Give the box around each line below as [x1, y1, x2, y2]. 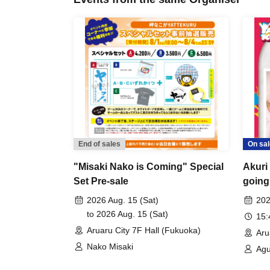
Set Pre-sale [74, 176, 128, 186]
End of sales [78, 140, 121, 148]
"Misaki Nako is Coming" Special [74, 162, 224, 172]
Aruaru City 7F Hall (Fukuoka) [87, 225, 201, 235]
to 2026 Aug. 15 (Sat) [87, 209, 168, 219]
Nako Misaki [87, 242, 133, 251]
